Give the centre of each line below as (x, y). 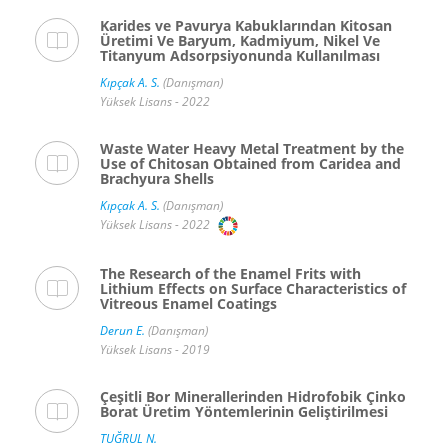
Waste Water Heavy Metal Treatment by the (252, 149)
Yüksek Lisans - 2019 (155, 350)
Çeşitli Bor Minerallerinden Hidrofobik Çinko (253, 397)
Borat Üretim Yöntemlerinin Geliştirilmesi (244, 412)
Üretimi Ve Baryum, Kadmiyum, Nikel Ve (240, 41)
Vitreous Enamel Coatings (188, 304)
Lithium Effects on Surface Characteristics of (253, 289)
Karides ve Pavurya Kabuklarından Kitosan (246, 26)
